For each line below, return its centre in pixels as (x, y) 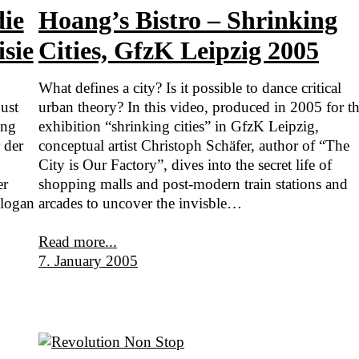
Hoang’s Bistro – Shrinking (188, 20)
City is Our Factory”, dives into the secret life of (186, 164)
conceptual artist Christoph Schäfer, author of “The (194, 145)
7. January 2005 (89, 260)
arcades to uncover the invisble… (141, 203)
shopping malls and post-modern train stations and (194, 184)
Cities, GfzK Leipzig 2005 (179, 50)
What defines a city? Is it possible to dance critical (190, 87)
